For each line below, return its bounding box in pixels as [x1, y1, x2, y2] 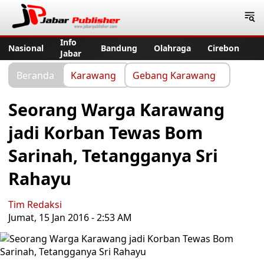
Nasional [8, 42, 44, 54]
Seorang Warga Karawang [8, 98, 225, 121]
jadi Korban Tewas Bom [8, 121, 203, 144]
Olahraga [154, 42, 191, 54]
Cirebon [207, 42, 239, 54]
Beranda [16, 68, 54, 81]
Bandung [101, 42, 137, 54]
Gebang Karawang [133, 68, 216, 81]
